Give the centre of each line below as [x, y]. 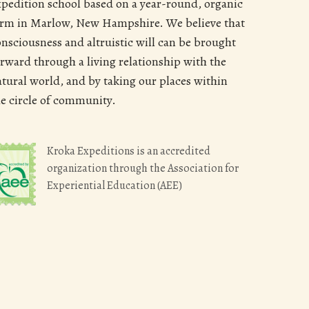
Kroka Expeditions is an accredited [129, 151]
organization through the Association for [143, 169]
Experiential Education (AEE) [115, 186]
